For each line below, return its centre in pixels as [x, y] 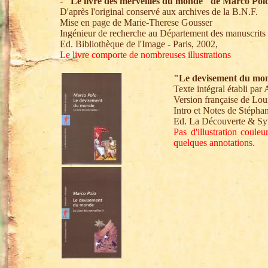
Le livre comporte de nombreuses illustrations [145, 55]
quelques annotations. [214, 143]
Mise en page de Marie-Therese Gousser [136, 22]
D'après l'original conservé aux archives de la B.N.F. [159, 12]
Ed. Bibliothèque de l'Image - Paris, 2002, [139, 44]
